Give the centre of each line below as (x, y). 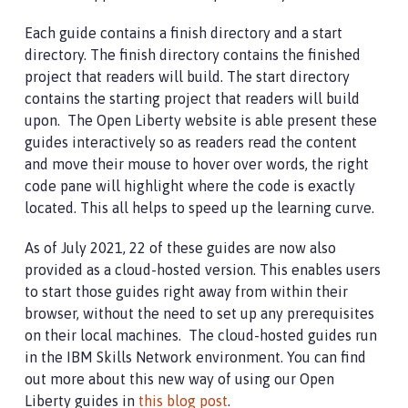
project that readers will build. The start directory (187, 76)
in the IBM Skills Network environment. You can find (195, 357)
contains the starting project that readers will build (192, 98)
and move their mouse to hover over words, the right (197, 163)
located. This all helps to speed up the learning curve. (201, 207)
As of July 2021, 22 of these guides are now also (180, 247)
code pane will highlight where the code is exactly (190, 185)
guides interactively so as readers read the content (191, 142)
